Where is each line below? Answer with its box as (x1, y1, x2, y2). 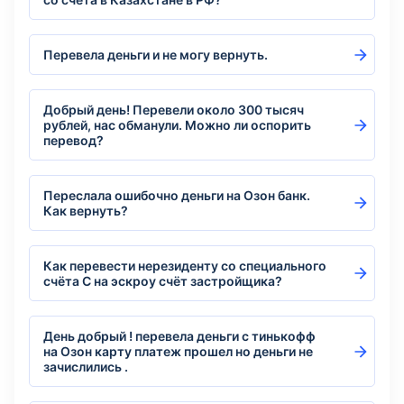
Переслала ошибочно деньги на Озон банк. (43, 188, 310, 203)
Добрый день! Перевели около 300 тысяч (43, 102, 304, 117)
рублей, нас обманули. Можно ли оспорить (43, 117, 311, 133)
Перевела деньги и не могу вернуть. (43, 47, 268, 62)
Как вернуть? (43, 203, 128, 218)
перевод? (43, 133, 104, 148)
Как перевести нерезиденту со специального (43, 258, 326, 273)
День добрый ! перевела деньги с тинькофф (43, 328, 316, 344)
